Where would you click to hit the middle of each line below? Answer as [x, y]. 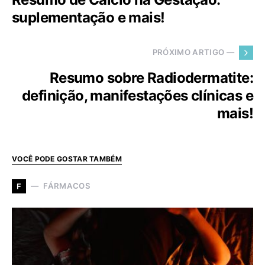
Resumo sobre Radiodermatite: [151, 77]
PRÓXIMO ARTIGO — [193, 52]
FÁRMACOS [67, 186]
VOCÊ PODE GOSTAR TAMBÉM [67, 159]
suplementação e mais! [88, 17]
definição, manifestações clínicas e [138, 95]
